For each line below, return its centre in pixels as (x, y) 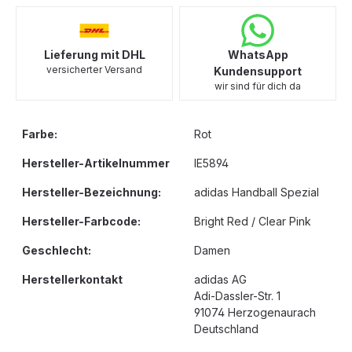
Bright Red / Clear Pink (253, 221)
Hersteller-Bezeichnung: (92, 192)
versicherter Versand (94, 70)
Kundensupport (258, 71)
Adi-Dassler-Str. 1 (237, 296)
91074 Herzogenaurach (255, 312)
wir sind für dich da (258, 86)
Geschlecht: (57, 250)
